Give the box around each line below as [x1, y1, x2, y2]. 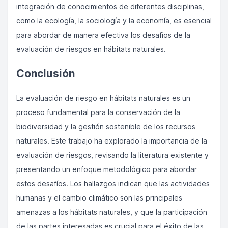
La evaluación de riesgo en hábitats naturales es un [16, 94, 190, 102]
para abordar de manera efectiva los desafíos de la [16, 31, 190, 39]
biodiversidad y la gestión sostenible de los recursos [16, 122, 195, 131]
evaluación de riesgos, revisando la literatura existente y [16, 151, 209, 159]
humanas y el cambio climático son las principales [16, 193, 182, 202]
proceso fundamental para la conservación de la [16, 108, 180, 117]
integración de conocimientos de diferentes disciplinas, [16, 2, 204, 11]
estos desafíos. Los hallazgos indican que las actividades [16, 179, 210, 188]
